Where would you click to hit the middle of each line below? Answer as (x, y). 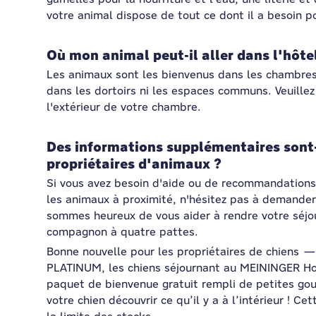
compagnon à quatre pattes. (122, 232)
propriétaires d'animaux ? (134, 164)
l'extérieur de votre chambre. (124, 107)
